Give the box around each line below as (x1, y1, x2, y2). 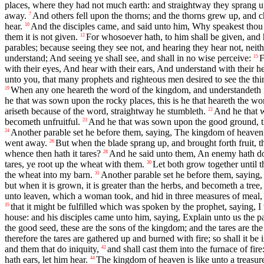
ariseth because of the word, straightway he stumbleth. (5, 106, 206, 117)
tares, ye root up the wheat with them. (5, 159, 144, 170)
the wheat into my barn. (5, 170, 93, 180)
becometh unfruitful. (5, 117, 80, 127)
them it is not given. (5, 32, 78, 42)
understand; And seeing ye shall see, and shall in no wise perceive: (5, 53, 251, 64)
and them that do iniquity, (5, 244, 99, 255)
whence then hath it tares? (5, 148, 101, 159)
